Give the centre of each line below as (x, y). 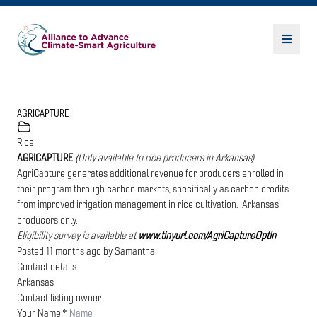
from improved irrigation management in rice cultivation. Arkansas (148, 203)
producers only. (47, 219)
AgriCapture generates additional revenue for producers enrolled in (150, 172)
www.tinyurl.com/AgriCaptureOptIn (207, 235)
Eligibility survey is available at (77, 235)
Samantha (135, 250)
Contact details (47, 266)
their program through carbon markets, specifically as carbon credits (153, 188)
